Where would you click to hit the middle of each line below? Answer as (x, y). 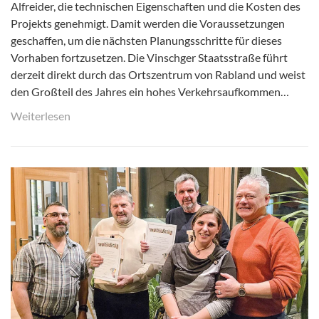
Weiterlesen (41, 116)
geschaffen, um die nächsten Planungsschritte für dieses (146, 41)
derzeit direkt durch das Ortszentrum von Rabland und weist (158, 75)
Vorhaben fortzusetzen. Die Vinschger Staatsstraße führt (149, 58)
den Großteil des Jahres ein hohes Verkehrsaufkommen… (150, 92)
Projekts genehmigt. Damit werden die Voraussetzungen (148, 23)
